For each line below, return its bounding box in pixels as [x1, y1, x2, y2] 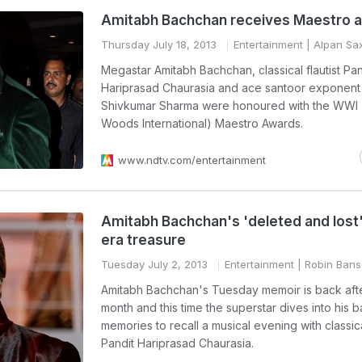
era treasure [101, 232, 186, 248]
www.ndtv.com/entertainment [118, 154, 266, 166]
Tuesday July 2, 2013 [101, 258, 208, 271]
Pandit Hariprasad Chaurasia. [101, 336, 254, 350]
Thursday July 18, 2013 [101, 38, 217, 51]
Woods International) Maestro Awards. [101, 116, 303, 130]
